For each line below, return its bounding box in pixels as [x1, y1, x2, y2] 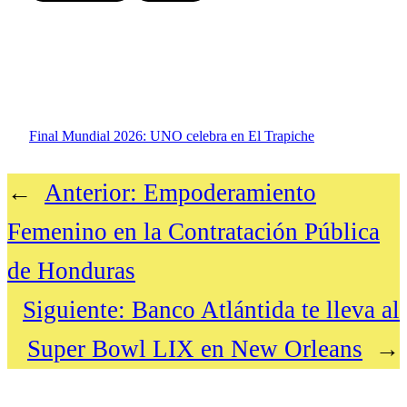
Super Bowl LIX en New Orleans [27, 335, 362, 363]
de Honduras [7, 257, 135, 285]
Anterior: [45, 179, 137, 207]
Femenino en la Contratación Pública [7, 218, 380, 246]
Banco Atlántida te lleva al [132, 296, 400, 324]
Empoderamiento [144, 179, 316, 207]
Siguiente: [23, 296, 125, 324]
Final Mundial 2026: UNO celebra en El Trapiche [29, 128, 314, 144]
